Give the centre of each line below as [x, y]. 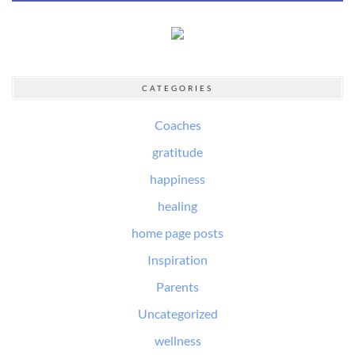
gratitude [177, 152]
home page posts [177, 233]
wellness [177, 341]
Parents [177, 287]
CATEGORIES [177, 88]
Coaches [177, 125]
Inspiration [177, 260]
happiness [177, 179]
